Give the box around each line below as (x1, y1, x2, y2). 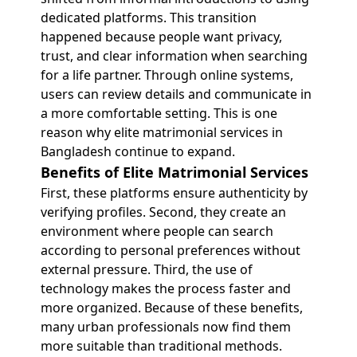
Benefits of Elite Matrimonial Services (40, 163, 308, 182)
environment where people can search (40, 222, 273, 240)
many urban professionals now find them (40, 318, 291, 335)
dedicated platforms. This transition (40, 9, 257, 26)
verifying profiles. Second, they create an (40, 203, 286, 221)
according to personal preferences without (40, 241, 300, 259)
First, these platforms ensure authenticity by (40, 184, 308, 202)
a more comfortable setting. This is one (40, 104, 277, 122)
